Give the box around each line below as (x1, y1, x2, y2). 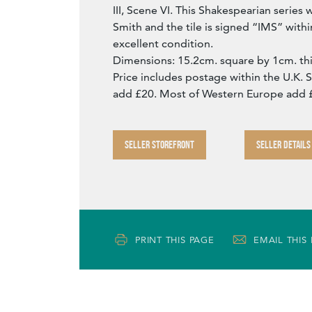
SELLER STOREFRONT (125, 138, 194, 152)
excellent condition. (113, 37, 213, 51)
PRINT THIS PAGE (135, 233, 214, 246)
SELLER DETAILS (256, 138, 311, 152)
